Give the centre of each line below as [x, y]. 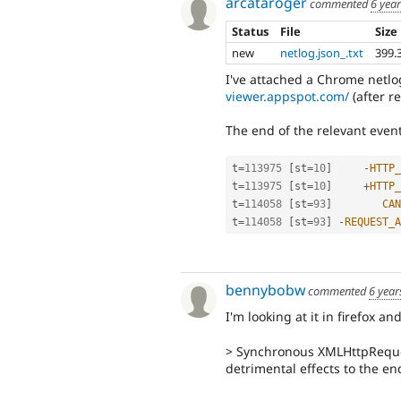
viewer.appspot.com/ [287, 96]
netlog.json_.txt [322, 53]
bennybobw [265, 290]
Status [251, 32]
